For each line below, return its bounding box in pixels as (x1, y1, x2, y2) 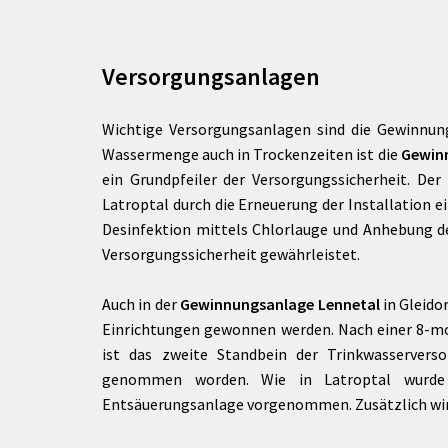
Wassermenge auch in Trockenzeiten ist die (102, 144, 401, 164)
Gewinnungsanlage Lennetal (180, 294, 380, 314)
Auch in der (102, 294, 181, 314)
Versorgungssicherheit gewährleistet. (102, 244, 360, 264)
